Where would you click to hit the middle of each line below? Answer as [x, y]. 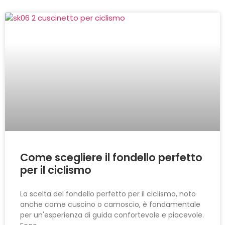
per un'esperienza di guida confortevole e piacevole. [112, 215]
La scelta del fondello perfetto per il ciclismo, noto [108, 194]
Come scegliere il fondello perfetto [111, 157]
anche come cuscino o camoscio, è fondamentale [110, 204]
